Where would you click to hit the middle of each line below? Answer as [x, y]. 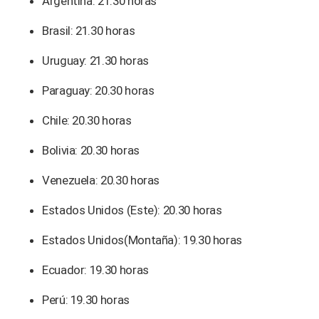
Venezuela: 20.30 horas [101, 180]
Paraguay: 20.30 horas [98, 90]
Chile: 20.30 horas [87, 120]
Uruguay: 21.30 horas [95, 60]
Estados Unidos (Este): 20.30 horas [132, 210]
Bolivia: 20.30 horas [91, 150]
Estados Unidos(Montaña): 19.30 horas [142, 240]
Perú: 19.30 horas [86, 299]
